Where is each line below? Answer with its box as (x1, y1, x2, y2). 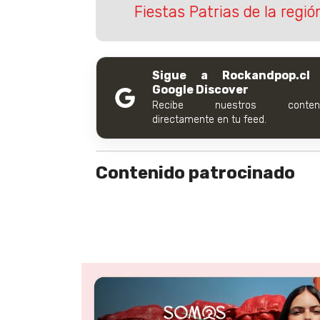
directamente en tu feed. (152, 114, 266, 126)
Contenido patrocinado (96, 163, 295, 184)
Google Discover (152, 83, 249, 97)
